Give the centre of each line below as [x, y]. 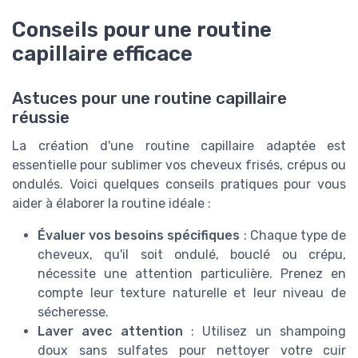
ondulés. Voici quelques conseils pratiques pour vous [179, 184]
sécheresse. [73, 312]
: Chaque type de [293, 235]
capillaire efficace [102, 53]
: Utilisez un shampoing [265, 331]
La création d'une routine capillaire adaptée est [179, 145]
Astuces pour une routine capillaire [149, 98]
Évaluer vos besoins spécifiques [139, 235]
